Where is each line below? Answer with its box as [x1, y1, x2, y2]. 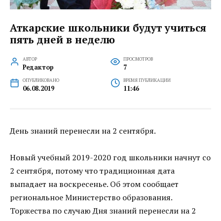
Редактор [22, 63, 54, 72]
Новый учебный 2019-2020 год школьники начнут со [10, 151, 211, 163]
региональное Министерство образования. [10, 191, 172, 203]
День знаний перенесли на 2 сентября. [10, 125, 156, 136]
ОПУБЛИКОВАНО [22, 76, 59, 83]
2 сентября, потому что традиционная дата [10, 165, 175, 176]
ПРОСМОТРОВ [123, 55, 153, 62]
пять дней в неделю [10, 32, 115, 46]
